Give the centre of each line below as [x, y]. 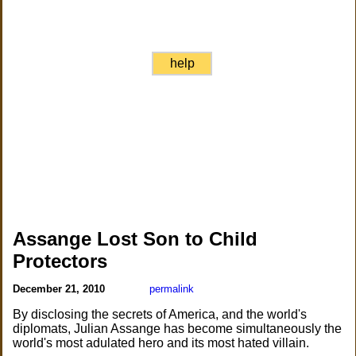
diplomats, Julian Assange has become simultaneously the [178, 329]
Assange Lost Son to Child [135, 239]
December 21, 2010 [61, 289]
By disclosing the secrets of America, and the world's [160, 314]
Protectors [60, 261]
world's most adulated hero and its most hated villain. [161, 343]
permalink [172, 289]
